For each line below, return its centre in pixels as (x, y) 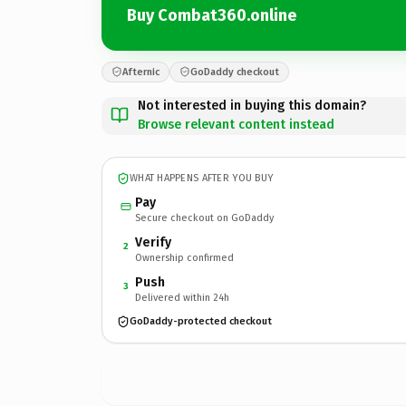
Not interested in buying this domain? (252, 105)
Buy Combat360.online (212, 15)
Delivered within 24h (182, 297)
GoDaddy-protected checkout (201, 321)
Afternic (141, 72)
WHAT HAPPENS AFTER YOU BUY (202, 178)
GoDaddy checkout (235, 72)
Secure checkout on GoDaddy (204, 217)
